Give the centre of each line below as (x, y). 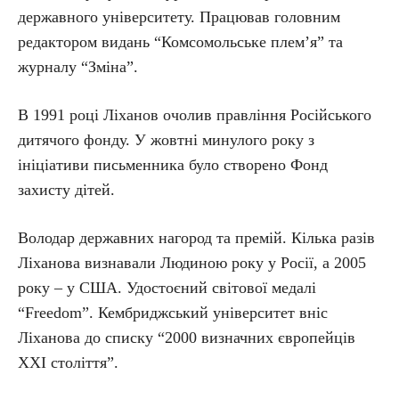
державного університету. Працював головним (179, 17)
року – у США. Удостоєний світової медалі (167, 288)
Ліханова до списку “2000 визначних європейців (187, 338)
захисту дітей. (66, 190)
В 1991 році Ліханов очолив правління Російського (195, 115)
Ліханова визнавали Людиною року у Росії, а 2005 (192, 263)
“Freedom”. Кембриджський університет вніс (173, 313)
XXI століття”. (68, 362)
